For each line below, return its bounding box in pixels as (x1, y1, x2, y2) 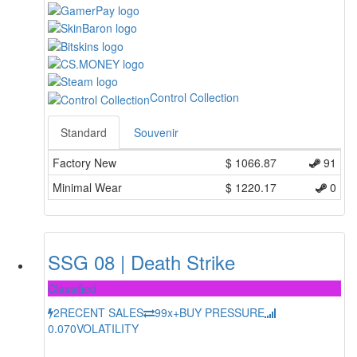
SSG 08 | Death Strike (48, 247, 235, 276)
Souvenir (134, 124, 178, 140)
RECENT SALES (60, 304, 143, 320)
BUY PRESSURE (179, 304, 265, 320)
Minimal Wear (53, 178, 122, 195)
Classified (48, 280, 96, 296)
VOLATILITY (76, 320, 139, 336)
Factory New (53, 154, 116, 171)
